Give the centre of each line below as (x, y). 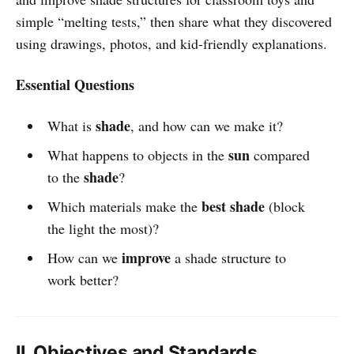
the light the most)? (103, 228)
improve (146, 257)
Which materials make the (124, 206)
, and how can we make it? (206, 125)
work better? (83, 279)
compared (279, 154)
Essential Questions (75, 84)
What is (71, 125)
